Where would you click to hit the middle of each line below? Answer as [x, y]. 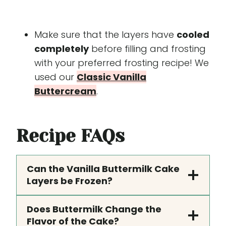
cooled [193, 35]
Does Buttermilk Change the [94, 209]
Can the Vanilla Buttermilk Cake [103, 169]
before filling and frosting [147, 49]
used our [55, 77]
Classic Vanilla [111, 77]
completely [62, 49]
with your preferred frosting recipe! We [122, 63]
